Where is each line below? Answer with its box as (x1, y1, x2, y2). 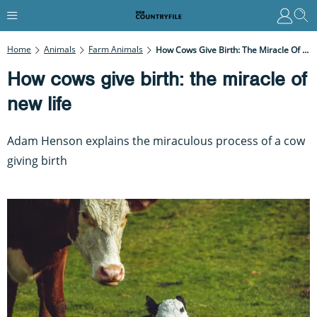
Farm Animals (88, 42, 143, 55)
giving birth (7, 152, 67, 168)
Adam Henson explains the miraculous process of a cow (7, 132, 305, 149)
